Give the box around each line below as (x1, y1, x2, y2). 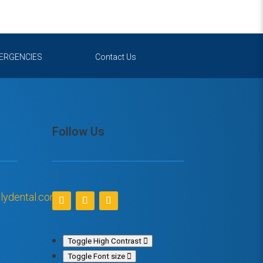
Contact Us (95, 52, 136, 62)
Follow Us (52, 124, 105, 139)
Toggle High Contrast (68, 236, 142, 245)
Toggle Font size (68, 251, 126, 261)
